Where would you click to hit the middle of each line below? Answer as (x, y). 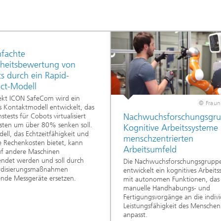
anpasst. (135, 215)
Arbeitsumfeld (150, 150)
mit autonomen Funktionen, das (171, 179)
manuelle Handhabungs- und (166, 188)
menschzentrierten (158, 139)
